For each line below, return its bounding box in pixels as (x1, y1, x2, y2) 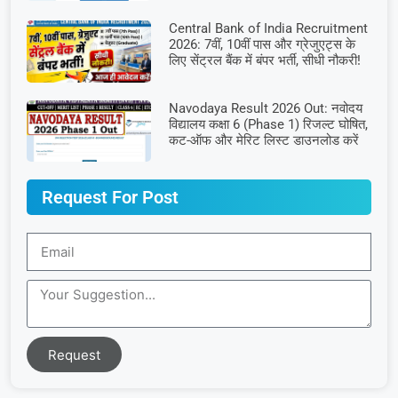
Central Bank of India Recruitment (168, 20, 368, 36)
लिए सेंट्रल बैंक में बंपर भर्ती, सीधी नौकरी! (168, 52, 361, 68)
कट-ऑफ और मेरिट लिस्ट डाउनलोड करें (168, 131, 359, 148)
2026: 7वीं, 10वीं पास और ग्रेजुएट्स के (168, 36, 355, 52)
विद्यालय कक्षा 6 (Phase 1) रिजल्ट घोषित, (168, 115, 368, 132)
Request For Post (42, 187, 179, 209)
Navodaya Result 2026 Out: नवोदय (168, 99, 362, 116)
